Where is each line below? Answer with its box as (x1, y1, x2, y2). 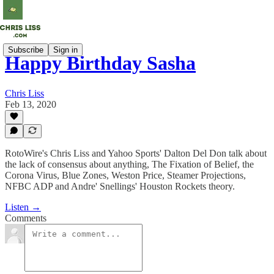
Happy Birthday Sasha (5, 52, 196, 75)
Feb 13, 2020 (5, 98, 56, 109)
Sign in (53, 45, 78, 54)
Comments (5, 213, 46, 223)
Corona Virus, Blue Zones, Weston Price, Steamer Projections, (5, 170, 246, 180)
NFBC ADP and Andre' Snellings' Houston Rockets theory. (5, 181, 235, 191)
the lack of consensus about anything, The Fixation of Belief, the (5, 159, 254, 169)
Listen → (5, 202, 41, 212)
